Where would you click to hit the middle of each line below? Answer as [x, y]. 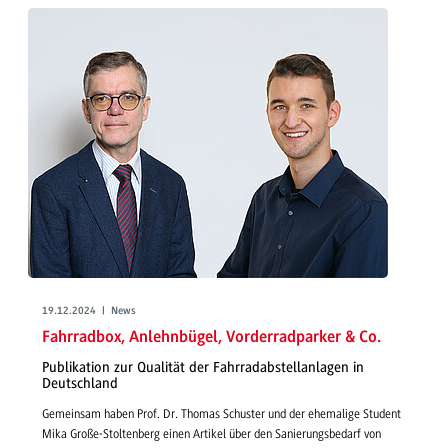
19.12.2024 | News [89, 311]
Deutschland [80, 383]
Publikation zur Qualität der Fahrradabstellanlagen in [203, 367]
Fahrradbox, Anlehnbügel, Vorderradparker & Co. [211, 338]
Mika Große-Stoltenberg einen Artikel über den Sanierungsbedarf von [211, 434]
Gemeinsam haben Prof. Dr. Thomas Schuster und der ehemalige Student [221, 414]
